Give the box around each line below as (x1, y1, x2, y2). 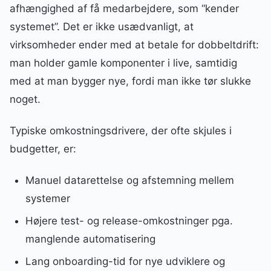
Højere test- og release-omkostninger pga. (25, 215, 233, 227)
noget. (10, 93, 41, 106)
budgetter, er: (10, 143, 76, 155)
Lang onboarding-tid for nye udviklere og (25, 255, 225, 267)
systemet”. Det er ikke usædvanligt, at (10, 21, 194, 33)
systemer (25, 192, 70, 205)
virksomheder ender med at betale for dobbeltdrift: (10, 39, 259, 51)
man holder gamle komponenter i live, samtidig (10, 57, 237, 70)
